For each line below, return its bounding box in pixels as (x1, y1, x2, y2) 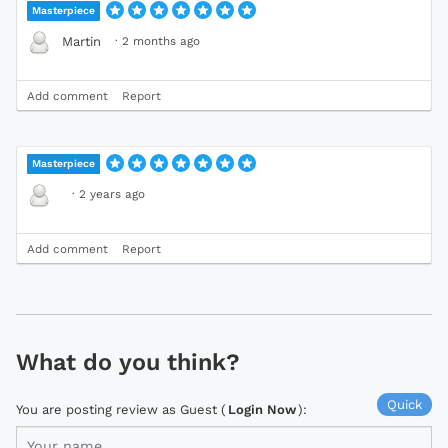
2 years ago (79, 187, 145, 202)
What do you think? (16, 348, 240, 377)
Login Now (228, 402, 296, 418)
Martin (62, 34, 101, 50)
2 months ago (122, 34, 200, 49)
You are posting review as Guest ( (16, 402, 226, 418)
